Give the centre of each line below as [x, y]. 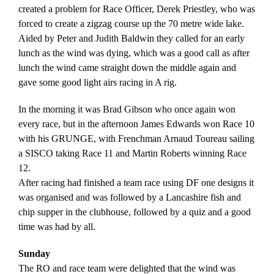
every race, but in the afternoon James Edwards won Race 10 [136, 124]
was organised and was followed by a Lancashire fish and [130, 197]
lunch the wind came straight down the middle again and [127, 67]
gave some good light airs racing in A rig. [98, 82]
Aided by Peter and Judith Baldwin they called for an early [131, 38]
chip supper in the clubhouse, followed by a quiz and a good [135, 212]
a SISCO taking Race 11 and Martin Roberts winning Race [132, 153]
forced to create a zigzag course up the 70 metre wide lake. [131, 23]
